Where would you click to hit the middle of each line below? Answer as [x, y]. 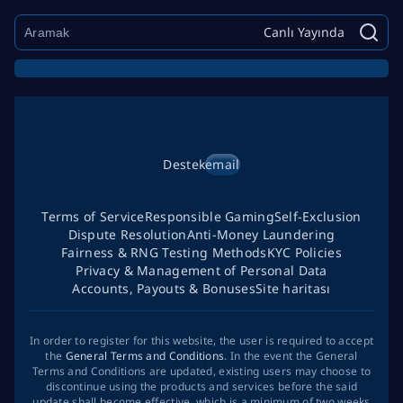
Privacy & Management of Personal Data [201, 270]
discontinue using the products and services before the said [201, 386]
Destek [184, 164]
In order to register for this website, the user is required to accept [201, 340]
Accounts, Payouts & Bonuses [164, 288]
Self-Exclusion [318, 216]
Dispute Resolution [127, 234]
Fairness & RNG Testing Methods [164, 252]
